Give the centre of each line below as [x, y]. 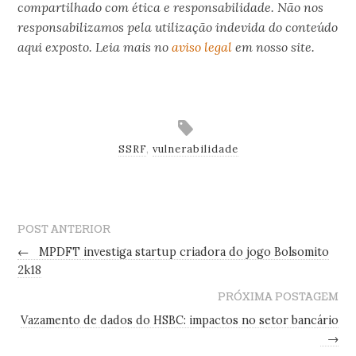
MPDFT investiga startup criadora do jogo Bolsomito [183, 252]
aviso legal [202, 46]
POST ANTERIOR [64, 229]
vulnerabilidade [195, 149]
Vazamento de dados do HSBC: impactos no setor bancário [179, 321]
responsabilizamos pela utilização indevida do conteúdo [178, 27]
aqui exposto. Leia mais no [95, 46]
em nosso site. [274, 46]
